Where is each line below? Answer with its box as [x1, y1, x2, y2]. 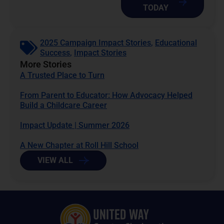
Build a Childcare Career [20, 100, 107, 110]
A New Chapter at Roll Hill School [20, 140, 138, 150]
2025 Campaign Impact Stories [40, 37, 151, 47]
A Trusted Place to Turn [20, 70, 104, 80]
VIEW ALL [37, 155, 73, 165]
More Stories [20, 58, 71, 69]
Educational [155, 37, 197, 47]
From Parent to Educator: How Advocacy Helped [20, 90, 192, 100]
